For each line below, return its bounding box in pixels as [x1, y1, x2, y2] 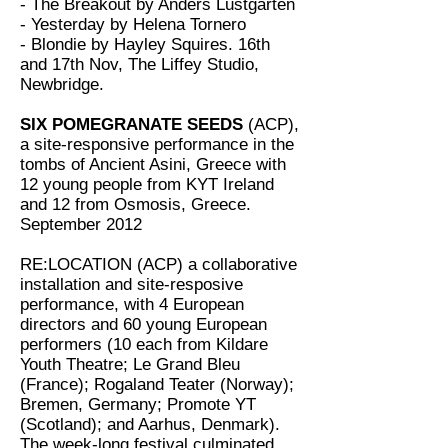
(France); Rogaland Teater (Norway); [20, 375, 294, 394]
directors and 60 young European [20, 315, 267, 334]
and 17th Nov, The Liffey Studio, [20, 55, 259, 74]
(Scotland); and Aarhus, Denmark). [20, 415, 280, 434]
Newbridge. [20, 75, 104, 94]
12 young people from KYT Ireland [20, 175, 274, 194]
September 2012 [20, 215, 142, 234]
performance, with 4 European [20, 295, 244, 314]
